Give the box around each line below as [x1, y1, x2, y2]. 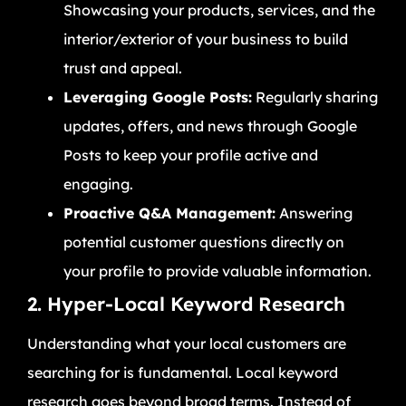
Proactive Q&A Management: [63, 203, 275, 222]
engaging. [63, 174, 133, 193]
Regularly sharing [252, 87, 378, 106]
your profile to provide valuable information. [63, 261, 372, 280]
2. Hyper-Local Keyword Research [27, 291, 345, 315]
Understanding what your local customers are [27, 333, 346, 353]
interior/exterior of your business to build [63, 29, 348, 48]
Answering [275, 203, 353, 222]
